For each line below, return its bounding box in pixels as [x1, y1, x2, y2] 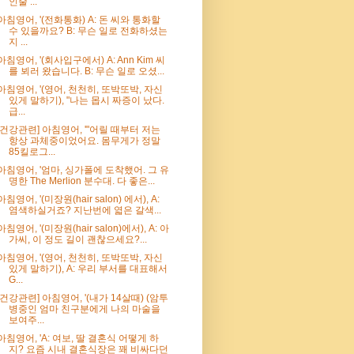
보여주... [8, 314, 44, 326]
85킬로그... [8, 145, 55, 157]
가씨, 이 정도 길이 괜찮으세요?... [8, 233, 147, 245]
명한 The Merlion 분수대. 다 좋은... [8, 175, 155, 186]
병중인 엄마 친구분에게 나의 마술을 [8, 303, 160, 314]
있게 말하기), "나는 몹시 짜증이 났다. [8, 94, 164, 106]
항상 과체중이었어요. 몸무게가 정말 [8, 134, 160, 146]
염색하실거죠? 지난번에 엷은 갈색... [8, 204, 161, 216]
